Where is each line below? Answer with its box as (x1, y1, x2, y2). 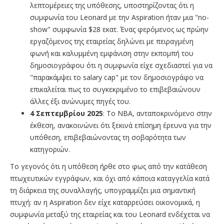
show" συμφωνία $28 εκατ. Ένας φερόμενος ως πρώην (30, 24, 208, 34)
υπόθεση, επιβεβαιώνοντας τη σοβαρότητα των (30, 132, 186, 142)
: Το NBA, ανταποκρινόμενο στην (103, 108, 212, 118)
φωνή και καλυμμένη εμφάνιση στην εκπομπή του (30, 48, 193, 58)
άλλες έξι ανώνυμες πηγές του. (30, 96, 130, 106)
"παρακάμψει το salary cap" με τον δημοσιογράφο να (30, 72, 203, 82)
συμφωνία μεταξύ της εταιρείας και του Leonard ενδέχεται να (10, 209, 210, 219)
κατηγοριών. (30, 144, 70, 154)
